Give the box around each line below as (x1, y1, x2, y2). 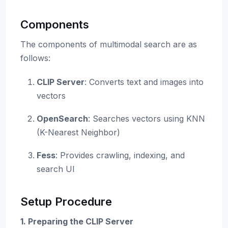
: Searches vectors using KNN (88, 113, 205, 124)
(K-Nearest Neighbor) (37, 127, 120, 137)
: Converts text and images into (84, 77, 204, 87)
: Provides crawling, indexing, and (55, 150, 185, 160)
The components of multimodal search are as (20, 39, 197, 49)
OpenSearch (37, 113, 88, 124)
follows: (20, 53, 50, 63)
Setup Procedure (20, 195, 112, 208)
